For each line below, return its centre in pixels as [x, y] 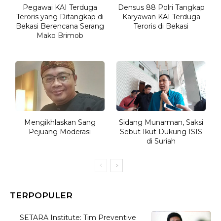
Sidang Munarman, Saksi [161, 122]
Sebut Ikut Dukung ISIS [161, 131]
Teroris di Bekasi [161, 26]
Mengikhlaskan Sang [60, 122]
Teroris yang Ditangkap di [60, 17]
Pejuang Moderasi [60, 131]
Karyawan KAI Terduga [161, 17]
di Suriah [161, 141]
